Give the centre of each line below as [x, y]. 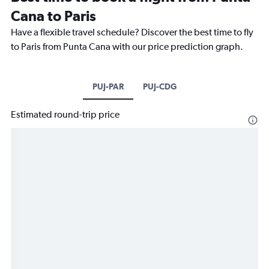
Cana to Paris [53, 16]
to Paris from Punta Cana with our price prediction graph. [127, 47]
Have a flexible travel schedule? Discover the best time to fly [132, 32]
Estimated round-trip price [65, 115]
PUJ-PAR [108, 87]
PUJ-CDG [160, 87]
